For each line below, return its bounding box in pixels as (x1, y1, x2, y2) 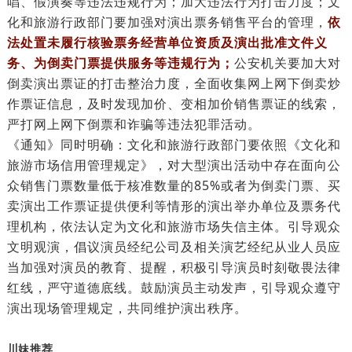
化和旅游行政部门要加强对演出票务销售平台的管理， (6, 13, 328, 31)
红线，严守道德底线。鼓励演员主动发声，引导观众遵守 (6, 279, 341, 296)
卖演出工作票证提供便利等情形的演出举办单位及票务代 (6, 197, 341, 214)
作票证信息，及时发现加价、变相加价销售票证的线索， (6, 95, 341, 112)
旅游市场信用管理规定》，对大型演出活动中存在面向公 (6, 156, 341, 174)
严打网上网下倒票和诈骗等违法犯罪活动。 (6, 115, 261, 133)
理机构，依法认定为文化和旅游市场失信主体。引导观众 (6, 218, 341, 235)
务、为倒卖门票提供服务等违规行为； (6, 54, 234, 71)
